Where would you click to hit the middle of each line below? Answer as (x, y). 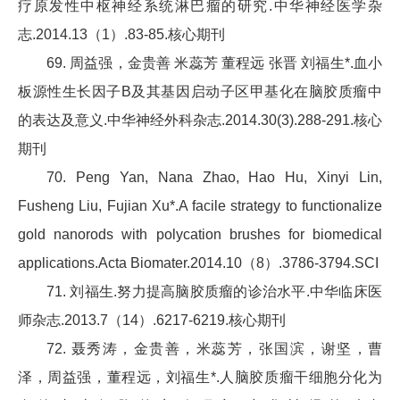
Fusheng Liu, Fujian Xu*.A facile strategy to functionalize (200, 206)
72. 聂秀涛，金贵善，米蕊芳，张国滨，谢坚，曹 (214, 349)
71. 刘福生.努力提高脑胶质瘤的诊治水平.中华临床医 (214, 292)
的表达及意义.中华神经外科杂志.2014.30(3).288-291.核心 (200, 121)
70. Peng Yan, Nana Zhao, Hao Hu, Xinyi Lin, (214, 178)
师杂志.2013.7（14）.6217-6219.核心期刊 (152, 321)
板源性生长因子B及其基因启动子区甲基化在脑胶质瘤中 (200, 92)
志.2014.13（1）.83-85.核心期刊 (121, 35)
